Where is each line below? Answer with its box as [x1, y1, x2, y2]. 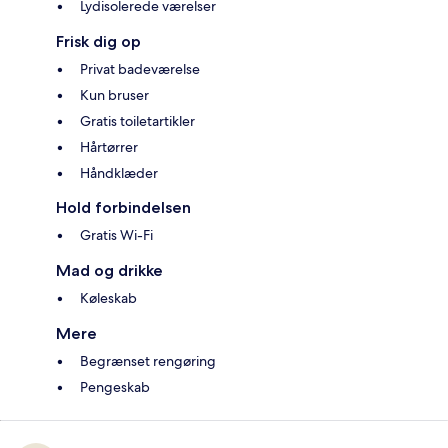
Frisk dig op [56, 32, 141, 52]
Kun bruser [80, 86, 149, 105]
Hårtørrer [80, 138, 138, 157]
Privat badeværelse [80, 60, 200, 79]
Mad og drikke [56, 261, 163, 281]
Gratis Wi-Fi [80, 226, 153, 245]
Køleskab [80, 289, 137, 308]
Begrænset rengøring [80, 352, 216, 371]
